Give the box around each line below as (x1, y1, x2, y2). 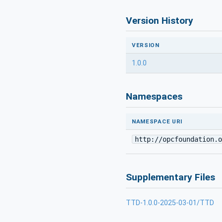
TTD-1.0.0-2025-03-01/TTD (126, 198, 214, 207)
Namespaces (126, 91, 182, 103)
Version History (126, 14, 193, 26)
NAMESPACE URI (132, 117, 182, 125)
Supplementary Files (126, 171, 215, 183)
